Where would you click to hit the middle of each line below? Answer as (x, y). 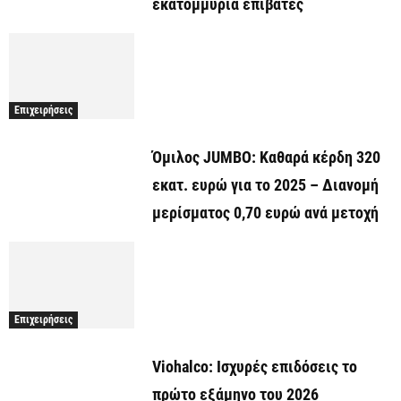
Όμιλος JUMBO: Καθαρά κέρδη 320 (266, 158)
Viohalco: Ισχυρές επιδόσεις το (255, 366)
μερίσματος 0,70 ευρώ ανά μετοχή (265, 213)
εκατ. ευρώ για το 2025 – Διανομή (265, 185)
